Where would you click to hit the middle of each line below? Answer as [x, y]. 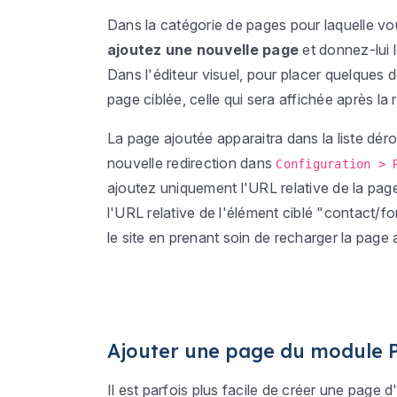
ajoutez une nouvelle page [203, 50]
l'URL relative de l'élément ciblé [212, 213]
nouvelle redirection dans [191, 163]
